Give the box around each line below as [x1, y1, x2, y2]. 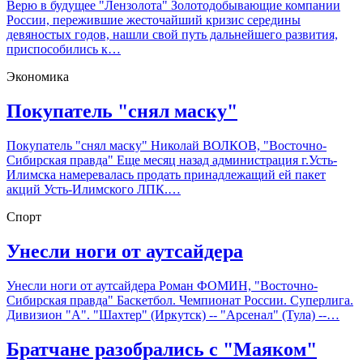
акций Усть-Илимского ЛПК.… [6, 182, 181, 197]
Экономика [6, 70, 69, 84]
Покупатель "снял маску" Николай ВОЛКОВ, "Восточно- [6, 139, 327, 153]
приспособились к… [6, 42, 121, 57]
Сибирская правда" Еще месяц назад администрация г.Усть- [6, 153, 337, 168]
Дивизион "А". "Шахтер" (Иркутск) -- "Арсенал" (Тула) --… [6, 307, 340, 322]
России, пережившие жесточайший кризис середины [6, 13, 301, 28]
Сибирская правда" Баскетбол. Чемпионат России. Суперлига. [6, 293, 353, 307]
